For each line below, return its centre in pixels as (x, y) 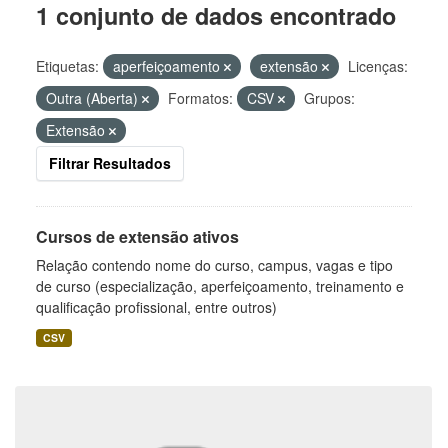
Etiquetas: (67, 66)
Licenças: (378, 66)
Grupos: (329, 98)
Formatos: (200, 98)
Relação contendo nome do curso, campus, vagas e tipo (214, 265)
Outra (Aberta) (94, 98)
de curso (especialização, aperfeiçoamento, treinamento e (220, 286)
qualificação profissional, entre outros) (156, 307)
